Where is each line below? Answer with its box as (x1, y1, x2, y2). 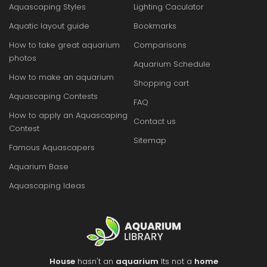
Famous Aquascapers (9, 141, 95, 153)
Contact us (133, 115, 176, 127)
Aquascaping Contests (9, 90, 98, 102)
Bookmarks (133, 20, 176, 32)
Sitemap (133, 134, 166, 146)
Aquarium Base (9, 160, 69, 172)
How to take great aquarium (9, 39, 120, 51)
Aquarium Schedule (133, 58, 210, 70)
